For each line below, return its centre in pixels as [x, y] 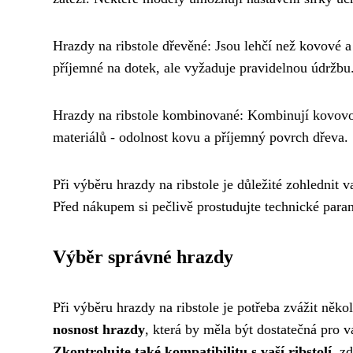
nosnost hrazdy [99, 330]
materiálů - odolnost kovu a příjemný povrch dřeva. [201, 137]
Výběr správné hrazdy [143, 257]
